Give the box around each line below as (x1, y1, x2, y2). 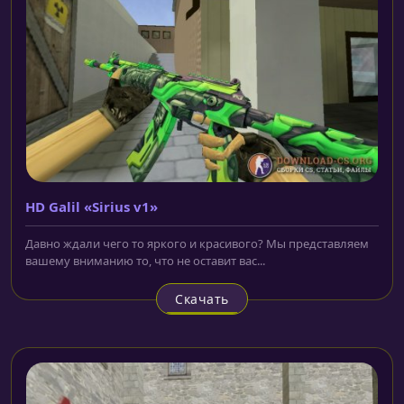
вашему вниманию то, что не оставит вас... (25, 252, 265, 270)
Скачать (175, 290, 229, 308)
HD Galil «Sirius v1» (25, 197, 158, 216)
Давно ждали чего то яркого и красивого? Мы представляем (25, 235, 369, 252)
